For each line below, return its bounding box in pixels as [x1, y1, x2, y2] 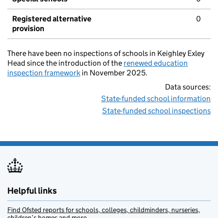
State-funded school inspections [102, 106, 211, 116]
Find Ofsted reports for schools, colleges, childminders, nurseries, [7, 205, 200, 215]
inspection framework [7, 68, 80, 78]
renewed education [124, 58, 188, 68]
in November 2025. [80, 68, 147, 78]
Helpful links [7, 185, 57, 197]
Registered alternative [12, 14, 91, 24]
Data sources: [165, 82, 211, 92]
